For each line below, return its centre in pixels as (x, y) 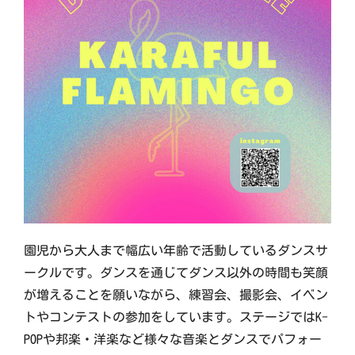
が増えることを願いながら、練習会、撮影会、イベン (176, 294)
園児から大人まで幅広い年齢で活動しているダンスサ (176, 250)
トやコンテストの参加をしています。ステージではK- (176, 317)
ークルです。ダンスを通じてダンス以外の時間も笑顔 (176, 272)
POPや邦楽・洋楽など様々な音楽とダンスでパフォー (172, 339)
